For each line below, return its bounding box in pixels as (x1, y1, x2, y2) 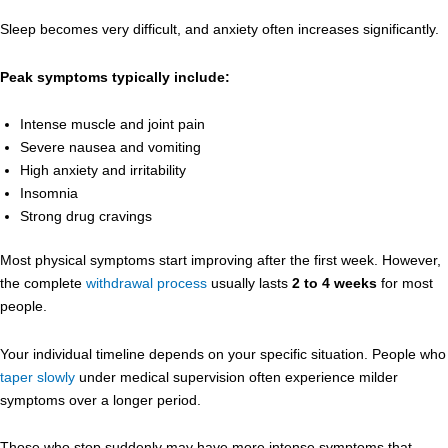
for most (377, 275, 433, 291)
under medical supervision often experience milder (75, 368, 398, 385)
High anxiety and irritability (20, 162, 186, 178)
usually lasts (207, 275, 292, 291)
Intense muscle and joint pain (20, 116, 205, 132)
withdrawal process (86, 275, 207, 291)
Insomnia (20, 185, 78, 201)
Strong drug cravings (20, 208, 152, 224)
